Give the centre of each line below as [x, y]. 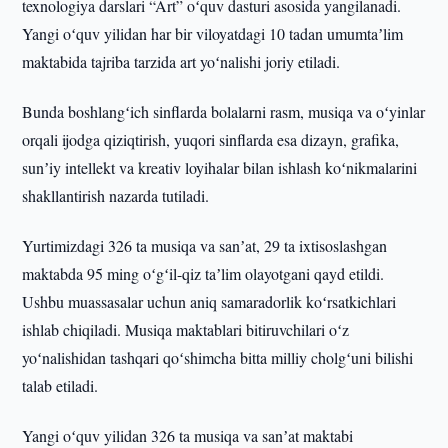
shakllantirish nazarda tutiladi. [116, 195]
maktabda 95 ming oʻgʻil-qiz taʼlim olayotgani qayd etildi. [203, 273]
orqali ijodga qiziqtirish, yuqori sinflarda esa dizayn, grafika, [211, 139]
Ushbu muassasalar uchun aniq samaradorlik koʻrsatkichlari [209, 301]
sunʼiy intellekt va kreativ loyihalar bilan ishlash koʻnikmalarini [220, 167]
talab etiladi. [60, 385]
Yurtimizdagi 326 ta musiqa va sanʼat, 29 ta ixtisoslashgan [205, 245]
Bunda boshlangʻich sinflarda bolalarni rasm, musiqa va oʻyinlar [224, 111]
